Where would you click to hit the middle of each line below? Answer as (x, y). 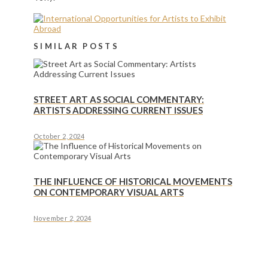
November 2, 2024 (63, 218)
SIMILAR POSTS (76, 46)
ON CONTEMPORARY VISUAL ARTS (109, 192)
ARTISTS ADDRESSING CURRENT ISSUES (118, 110)
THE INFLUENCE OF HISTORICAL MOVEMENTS (133, 182)
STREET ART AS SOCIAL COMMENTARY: (119, 100)
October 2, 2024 (59, 136)
